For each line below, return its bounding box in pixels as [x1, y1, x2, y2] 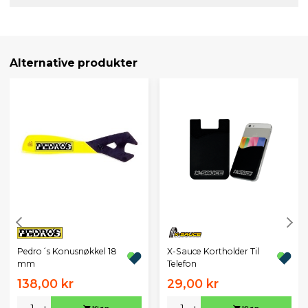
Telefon [166, 258, 197, 269]
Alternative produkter [10, 56, 137, 69]
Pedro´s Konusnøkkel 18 [16, 246, 117, 257]
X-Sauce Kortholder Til [166, 246, 259, 257]
